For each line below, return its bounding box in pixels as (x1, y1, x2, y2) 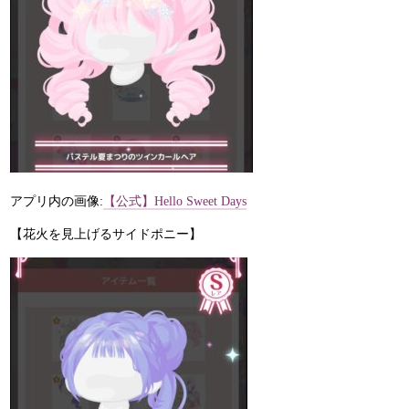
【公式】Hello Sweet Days (103, 194, 247, 208)
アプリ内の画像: (10, 194, 104, 208)
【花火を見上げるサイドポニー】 (10, 226, 203, 241)
